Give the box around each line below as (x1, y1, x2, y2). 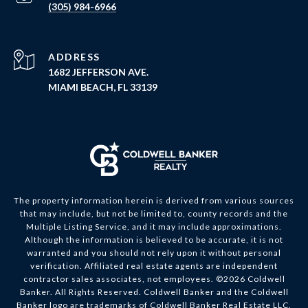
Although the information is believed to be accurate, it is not (25, 234, 283, 245)
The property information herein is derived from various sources (14, 195, 294, 206)
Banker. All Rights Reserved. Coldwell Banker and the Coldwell (19, 287, 289, 298)
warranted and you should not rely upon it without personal (27, 247, 281, 258)
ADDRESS (48, 51, 100, 63)
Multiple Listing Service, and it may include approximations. (26, 221, 282, 232)
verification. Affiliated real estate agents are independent (30, 261, 278, 272)
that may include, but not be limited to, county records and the (20, 208, 288, 219)
